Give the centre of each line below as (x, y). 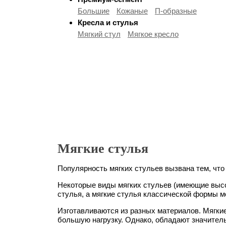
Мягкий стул (99, 34)
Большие (93, 11)
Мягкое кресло (153, 34)
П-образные (176, 11)
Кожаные (132, 11)
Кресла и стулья (108, 22)
